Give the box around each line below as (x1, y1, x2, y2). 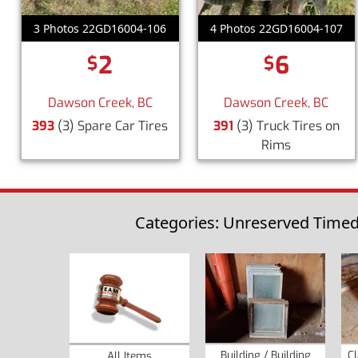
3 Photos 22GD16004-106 (34, 20, 167, 36)
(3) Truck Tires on (233, 117, 340, 134)
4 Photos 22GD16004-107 (209, 20, 343, 36)
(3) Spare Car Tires (54, 117, 169, 134)
